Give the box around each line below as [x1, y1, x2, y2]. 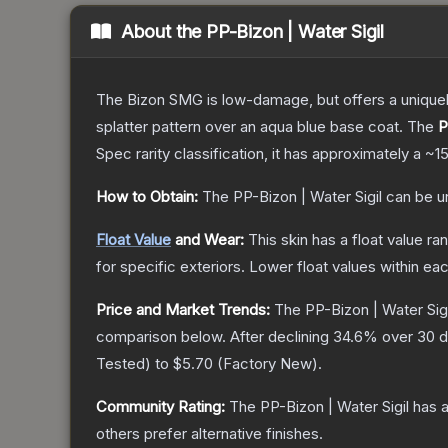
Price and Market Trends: [96, 300, 270, 320]
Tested [96, 354, 145, 374]
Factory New [223, 354, 312, 374]
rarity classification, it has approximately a [132, 144, 425, 164]
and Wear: [171, 230, 244, 250]
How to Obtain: [96, 187, 198, 207]
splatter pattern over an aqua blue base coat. [96, 117, 403, 137]
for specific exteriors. [96, 257, 245, 277]
